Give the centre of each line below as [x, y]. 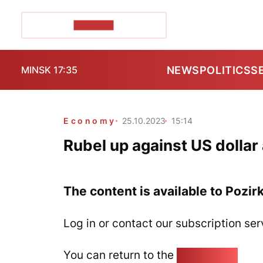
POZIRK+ [94, 25]
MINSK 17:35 [49, 70]
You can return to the [120, 255]
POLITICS [225, 70]
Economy [90, 121]
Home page [207, 255]
